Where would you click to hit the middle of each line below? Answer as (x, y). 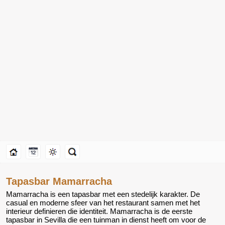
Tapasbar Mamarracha (59, 182)
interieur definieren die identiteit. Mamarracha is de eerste (99, 211)
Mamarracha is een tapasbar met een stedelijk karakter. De (103, 194)
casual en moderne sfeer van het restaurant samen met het (103, 203)
